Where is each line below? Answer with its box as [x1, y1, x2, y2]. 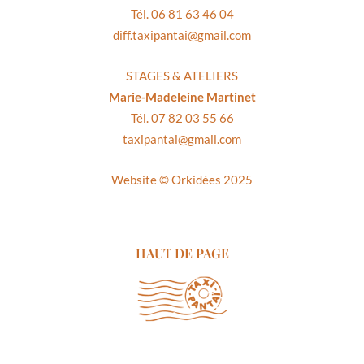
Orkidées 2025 [171, 172, 253, 188]
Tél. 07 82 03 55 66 [130, 110, 234, 125]
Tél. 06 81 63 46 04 [130, 6, 234, 21]
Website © [111, 172, 171, 188]
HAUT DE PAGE [135, 244, 229, 262]
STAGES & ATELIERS [126, 67, 238, 83]
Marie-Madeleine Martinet [108, 89, 256, 104]
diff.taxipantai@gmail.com [113, 27, 251, 42]
